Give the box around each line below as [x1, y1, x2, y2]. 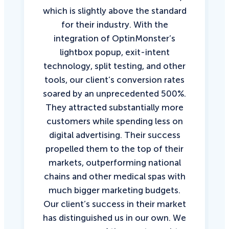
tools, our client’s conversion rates [44, 74, 185, 85]
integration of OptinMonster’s [54, 33, 175, 43]
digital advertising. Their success [49, 129, 180, 140]
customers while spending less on [46, 116, 183, 126]
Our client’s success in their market [43, 198, 186, 209]
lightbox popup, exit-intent [59, 47, 170, 57]
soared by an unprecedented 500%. [43, 88, 186, 99]
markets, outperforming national [48, 157, 181, 168]
